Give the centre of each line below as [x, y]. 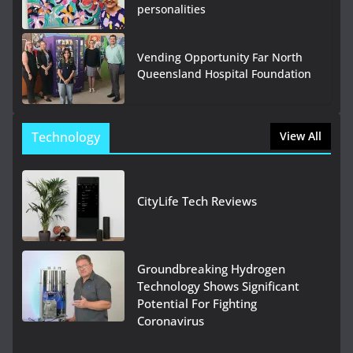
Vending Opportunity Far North [220, 58]
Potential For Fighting [197, 304]
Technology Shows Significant [218, 286]
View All [301, 136]
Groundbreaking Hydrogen [211, 269]
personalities [171, 9]
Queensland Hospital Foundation [224, 74]
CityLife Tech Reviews [197, 201]
